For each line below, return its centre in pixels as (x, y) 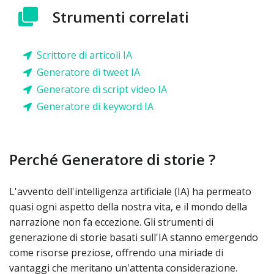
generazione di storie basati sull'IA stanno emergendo (134, 237)
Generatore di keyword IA (95, 106)
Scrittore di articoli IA (84, 55)
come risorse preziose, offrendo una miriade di (116, 253)
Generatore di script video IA (102, 89)
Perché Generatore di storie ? (112, 159)
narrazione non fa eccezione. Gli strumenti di (111, 222)
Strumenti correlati (121, 17)
